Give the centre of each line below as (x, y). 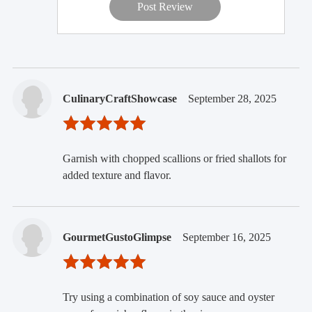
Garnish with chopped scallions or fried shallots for (174, 158)
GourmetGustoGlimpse (117, 237)
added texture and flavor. (117, 175)
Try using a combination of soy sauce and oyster (168, 297)
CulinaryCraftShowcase (119, 98)
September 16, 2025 (226, 237)
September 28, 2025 (232, 98)
